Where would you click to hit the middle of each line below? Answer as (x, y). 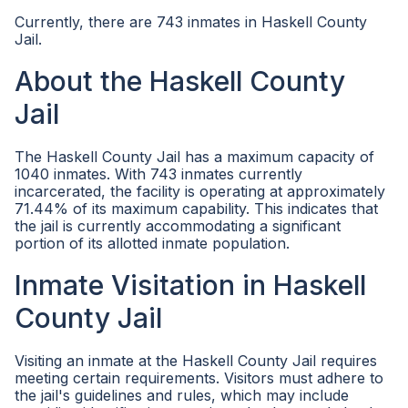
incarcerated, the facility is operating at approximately (200, 191)
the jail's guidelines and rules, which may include (182, 395)
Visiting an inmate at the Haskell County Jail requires (196, 361)
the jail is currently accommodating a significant (178, 226)
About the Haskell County (180, 81)
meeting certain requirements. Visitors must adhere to (199, 378)
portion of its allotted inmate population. (152, 243)
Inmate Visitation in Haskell (190, 285)
